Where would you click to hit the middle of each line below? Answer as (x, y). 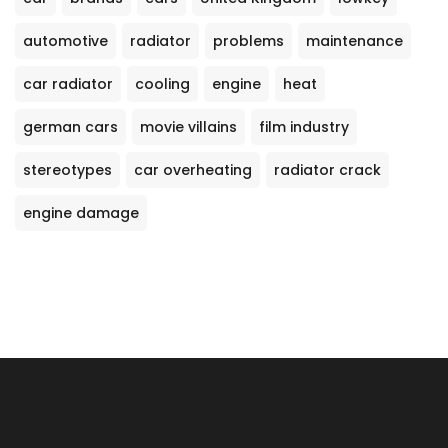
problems (248, 41)
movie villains (188, 127)
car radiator (68, 84)
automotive (65, 41)
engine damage (81, 213)
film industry (304, 127)
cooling (162, 84)
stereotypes (67, 170)
